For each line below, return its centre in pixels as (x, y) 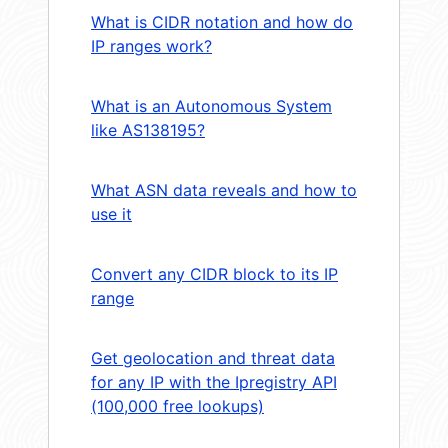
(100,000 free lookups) (177, 406)
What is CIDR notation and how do (222, 22)
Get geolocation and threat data (213, 358)
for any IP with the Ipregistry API (214, 382)
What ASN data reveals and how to (224, 190)
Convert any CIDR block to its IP (214, 274)
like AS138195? (148, 130)
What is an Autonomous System (211, 106)
